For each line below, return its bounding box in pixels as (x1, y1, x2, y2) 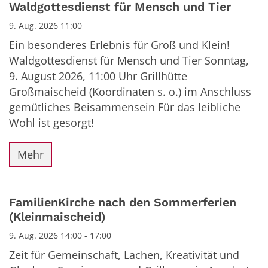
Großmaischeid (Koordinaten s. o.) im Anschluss (9, 84, 251, 99)
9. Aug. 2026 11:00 (9, 19, 82, 31)
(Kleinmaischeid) (9, 209, 105, 224)
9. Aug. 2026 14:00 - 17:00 (9, 229, 111, 241)
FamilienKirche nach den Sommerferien (9, 195, 236, 209)
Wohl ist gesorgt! (9, 115, 94, 130)
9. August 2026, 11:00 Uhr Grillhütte (9, 68, 187, 83)
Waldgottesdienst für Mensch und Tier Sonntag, (9, 53, 249, 68)
